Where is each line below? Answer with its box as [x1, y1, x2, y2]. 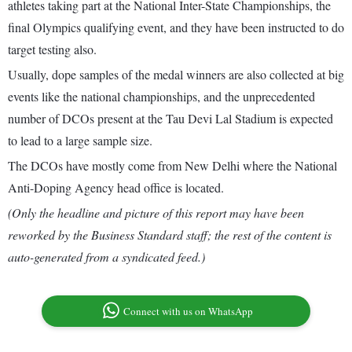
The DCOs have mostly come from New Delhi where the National [8, 157, 337, 174]
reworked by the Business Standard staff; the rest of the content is [8, 226, 332, 244]
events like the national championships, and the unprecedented [8, 88, 315, 105]
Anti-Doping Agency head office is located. [8, 179, 224, 196]
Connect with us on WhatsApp [123, 304, 254, 319]
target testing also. [8, 41, 97, 58]
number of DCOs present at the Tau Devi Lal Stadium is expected [8, 110, 333, 127]
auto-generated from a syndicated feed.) [8, 248, 205, 266]
